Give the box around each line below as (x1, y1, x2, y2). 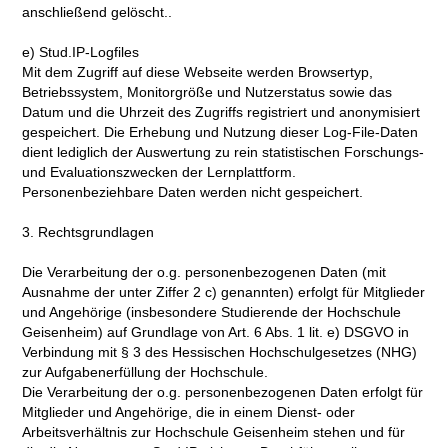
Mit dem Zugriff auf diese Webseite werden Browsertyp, (22, 64, 374, 81)
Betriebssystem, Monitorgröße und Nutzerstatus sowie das (22, 84, 393, 101)
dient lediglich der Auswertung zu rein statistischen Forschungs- (22, 144, 425, 161)
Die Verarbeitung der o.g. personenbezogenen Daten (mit (22, 264, 387, 281)
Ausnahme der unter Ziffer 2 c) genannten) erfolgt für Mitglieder (22, 284, 426, 301)
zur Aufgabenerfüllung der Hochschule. (22, 364, 269, 381)
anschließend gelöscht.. (22, 4, 173, 21)
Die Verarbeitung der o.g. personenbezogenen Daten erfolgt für (22, 384, 424, 401)
